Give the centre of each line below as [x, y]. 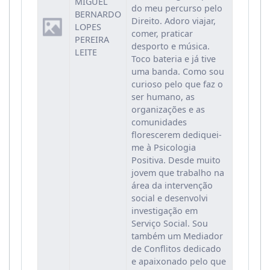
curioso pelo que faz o [177, 84]
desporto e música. [170, 46]
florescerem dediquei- [176, 135]
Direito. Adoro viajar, [173, 21]
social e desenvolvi [169, 198]
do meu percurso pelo [177, 8]
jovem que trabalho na [177, 173]
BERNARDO [98, 14]
